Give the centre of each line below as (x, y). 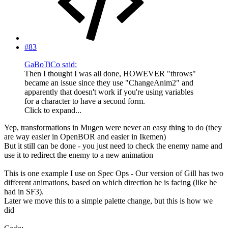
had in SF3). (24, 191)
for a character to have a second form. (85, 101)
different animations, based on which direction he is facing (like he (110, 182)
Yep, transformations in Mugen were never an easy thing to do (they (113, 127)
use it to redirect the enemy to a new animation (79, 155)
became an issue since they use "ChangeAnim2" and (109, 82)
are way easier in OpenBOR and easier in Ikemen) (85, 136)
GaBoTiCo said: (51, 64)
